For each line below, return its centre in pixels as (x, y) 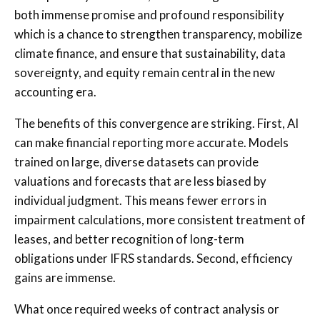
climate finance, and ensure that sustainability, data (150, 53)
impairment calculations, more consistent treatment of (160, 219)
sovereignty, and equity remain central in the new (145, 72)
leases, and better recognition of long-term (129, 239)
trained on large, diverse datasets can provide (136, 161)
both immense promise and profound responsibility (149, 14)
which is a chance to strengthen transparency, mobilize (158, 34)
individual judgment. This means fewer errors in (140, 200)
